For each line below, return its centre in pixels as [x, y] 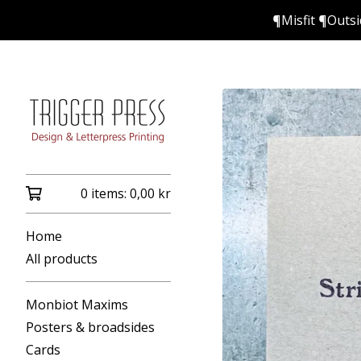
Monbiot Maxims [77, 305]
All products [62, 259]
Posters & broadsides [90, 327]
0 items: [105, 193]
